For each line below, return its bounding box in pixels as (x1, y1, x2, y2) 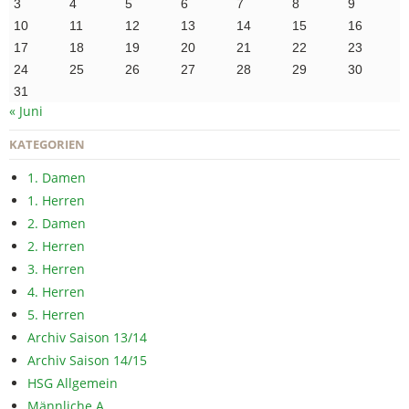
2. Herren (27, 236, 85, 255)
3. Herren (27, 259, 85, 278)
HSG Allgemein (27, 373, 118, 392)
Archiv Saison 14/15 (27, 351, 147, 369)
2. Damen (27, 214, 86, 232)
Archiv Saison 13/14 (27, 328, 147, 346)
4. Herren (27, 282, 85, 300)
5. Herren (27, 305, 85, 323)
